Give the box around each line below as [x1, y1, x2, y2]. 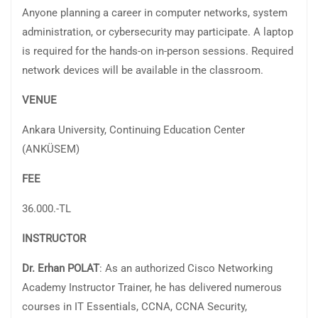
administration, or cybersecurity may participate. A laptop [22, 26, 293, 39]
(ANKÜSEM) [22, 143, 79, 156]
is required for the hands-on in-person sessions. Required [22, 45, 293, 58]
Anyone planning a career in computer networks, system [22, 6, 287, 20]
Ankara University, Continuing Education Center [22, 124, 245, 137]
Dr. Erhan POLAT [22, 262, 99, 275]
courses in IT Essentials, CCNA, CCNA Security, [22, 300, 247, 314]
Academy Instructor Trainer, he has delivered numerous [22, 281, 282, 295]
